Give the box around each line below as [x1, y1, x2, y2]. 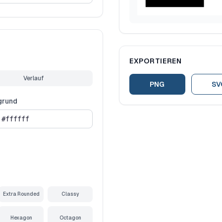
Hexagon [10, 215, 32, 221]
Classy [61, 191, 79, 197]
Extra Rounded [2, 191, 40, 197]
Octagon [59, 215, 81, 221]
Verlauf [23, 75, 44, 82]
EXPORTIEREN [129, 57, 182, 65]
